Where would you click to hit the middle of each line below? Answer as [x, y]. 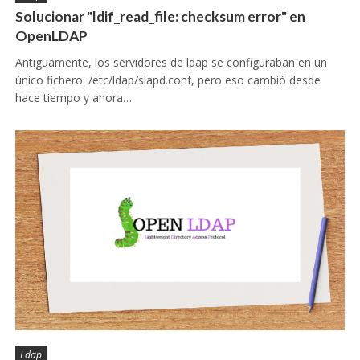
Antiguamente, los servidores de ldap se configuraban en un [171, 63]
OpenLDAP [51, 36]
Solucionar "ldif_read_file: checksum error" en [160, 17]
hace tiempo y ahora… [73, 98]
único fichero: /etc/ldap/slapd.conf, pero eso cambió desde [168, 80]
